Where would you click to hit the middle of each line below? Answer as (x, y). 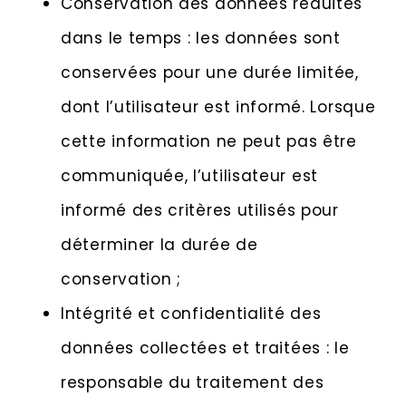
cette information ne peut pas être (209, 142)
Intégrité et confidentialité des (191, 314)
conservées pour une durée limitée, (210, 73)
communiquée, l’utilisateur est (189, 176)
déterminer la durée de (159, 245)
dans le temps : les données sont (201, 39)
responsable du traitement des (193, 383)
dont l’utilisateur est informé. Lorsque (218, 107)
